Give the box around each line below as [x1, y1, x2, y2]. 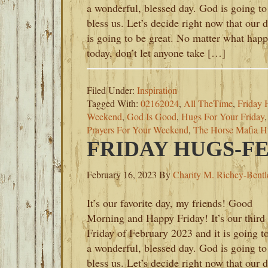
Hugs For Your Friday [181, 110, 264, 123]
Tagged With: [87, 97, 141, 109]
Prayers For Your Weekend [87, 123, 188, 136]
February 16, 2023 [87, 168, 157, 181]
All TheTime [184, 97, 233, 109]
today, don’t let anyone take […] [87, 45, 226, 60]
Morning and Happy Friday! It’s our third [87, 211, 265, 225]
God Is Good [127, 110, 176, 123]
